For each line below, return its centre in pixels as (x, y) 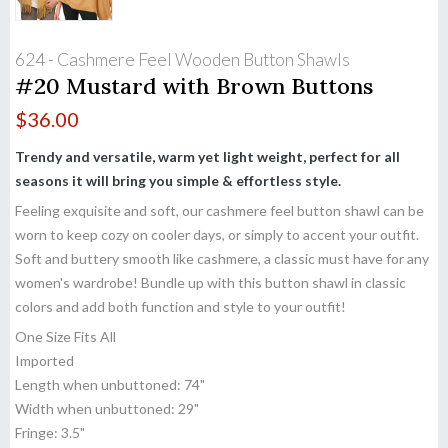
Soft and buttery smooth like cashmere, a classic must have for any (222, 259)
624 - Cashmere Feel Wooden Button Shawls (182, 60)
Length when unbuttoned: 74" (110, 385)
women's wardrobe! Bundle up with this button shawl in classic (210, 283)
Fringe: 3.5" (50, 433)
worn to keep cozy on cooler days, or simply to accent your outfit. (217, 235)
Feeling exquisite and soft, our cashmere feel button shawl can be (219, 211)
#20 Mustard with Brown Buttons (194, 86)
